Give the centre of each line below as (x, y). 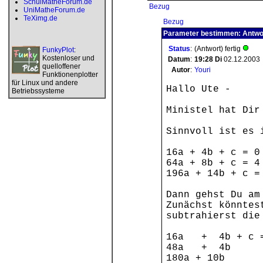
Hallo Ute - (198, 89)
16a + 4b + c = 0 (213, 153)
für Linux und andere (45, 83)
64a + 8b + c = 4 (213, 163)
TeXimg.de (41, 18)
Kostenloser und (68, 58)
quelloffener (61, 66)
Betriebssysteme (38, 91)
